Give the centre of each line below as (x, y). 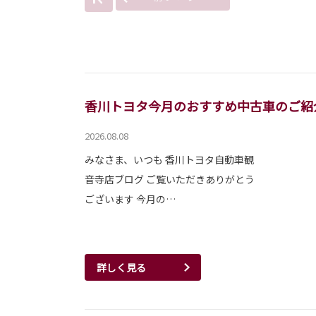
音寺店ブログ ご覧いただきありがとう (170, 180)
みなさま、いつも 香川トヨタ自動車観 (169, 160)
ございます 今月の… (130, 199)
